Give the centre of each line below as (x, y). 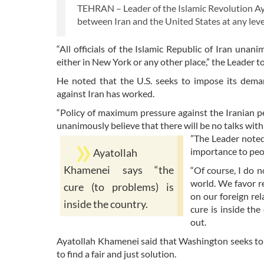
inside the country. (106, 204)
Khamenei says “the (119, 170)
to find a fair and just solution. (116, 253)
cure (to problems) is (119, 187)
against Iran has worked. (105, 93)
